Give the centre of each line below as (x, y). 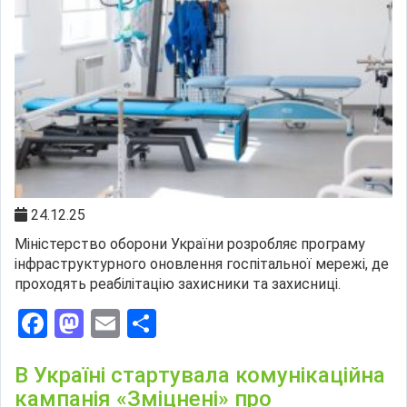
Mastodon (148, 324)
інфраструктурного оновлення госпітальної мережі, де (202, 264)
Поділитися (233, 324)
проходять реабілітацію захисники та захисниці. (178, 284)
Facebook (108, 324)
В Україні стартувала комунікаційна (200, 376)
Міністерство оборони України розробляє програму (190, 244)
